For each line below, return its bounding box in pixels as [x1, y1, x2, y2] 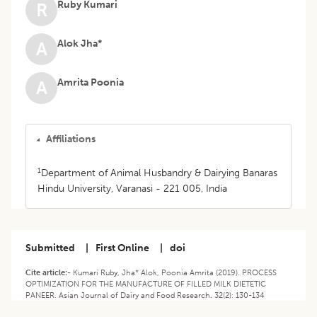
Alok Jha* [57, 38, 102, 50]
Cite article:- [25, 267, 73, 278]
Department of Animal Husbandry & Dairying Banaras [41, 167, 277, 180]
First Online [96, 242, 149, 255]
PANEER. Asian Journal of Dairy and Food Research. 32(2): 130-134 [25, 290, 265, 301]
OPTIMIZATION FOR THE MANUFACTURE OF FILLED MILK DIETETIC [25, 279, 266, 289]
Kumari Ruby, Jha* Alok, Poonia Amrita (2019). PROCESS [73, 267, 277, 278]
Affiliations [46, 133, 96, 146]
